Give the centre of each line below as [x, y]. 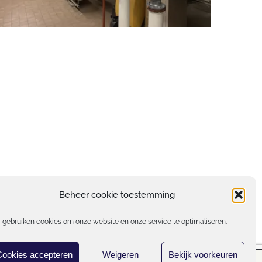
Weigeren [120, 254]
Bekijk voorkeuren [203, 254]
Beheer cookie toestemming [117, 195]
